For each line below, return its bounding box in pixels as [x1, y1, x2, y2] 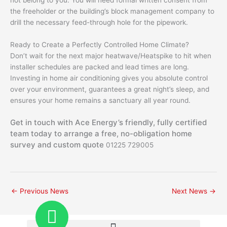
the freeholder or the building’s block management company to [10, 7, 214, 16]
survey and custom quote [10, 139, 104, 149]
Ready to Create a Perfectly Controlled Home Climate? [10, 40, 189, 49]
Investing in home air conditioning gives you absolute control [10, 73, 208, 82]
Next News [172, 186, 209, 195]
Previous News [18, 186, 68, 195]
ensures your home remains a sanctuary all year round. [10, 96, 191, 104]
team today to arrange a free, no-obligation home [10, 128, 192, 138]
